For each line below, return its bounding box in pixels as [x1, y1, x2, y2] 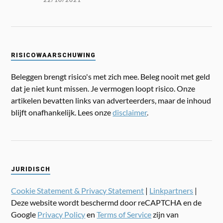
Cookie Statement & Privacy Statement [11, 185, 144, 195]
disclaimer [112, 107, 147, 117]
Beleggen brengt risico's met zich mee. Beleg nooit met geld [11, 71, 211, 81]
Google [11, 209, 38, 219]
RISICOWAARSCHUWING [11, 51, 96, 59]
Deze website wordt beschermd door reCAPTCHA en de [11, 197, 202, 207]
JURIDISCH [11, 165, 51, 173]
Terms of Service [97, 209, 152, 219]
